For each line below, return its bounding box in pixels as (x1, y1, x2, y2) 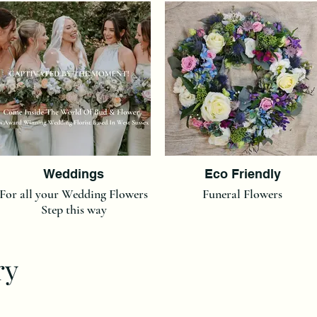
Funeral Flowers (202, 185, 282, 202)
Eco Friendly (204, 166, 281, 181)
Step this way (40, 201, 107, 217)
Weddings (43, 166, 104, 181)
